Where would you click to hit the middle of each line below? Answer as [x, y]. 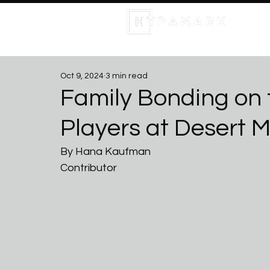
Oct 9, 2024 [82, 76]
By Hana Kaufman [105, 152]
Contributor [89, 168]
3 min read [127, 76]
